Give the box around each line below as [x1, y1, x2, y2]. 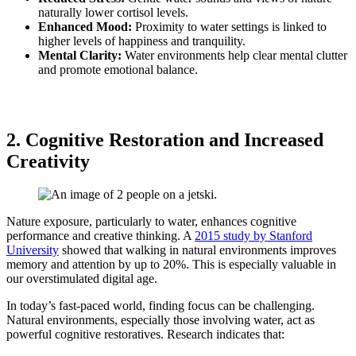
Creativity [6, 150, 90, 172]
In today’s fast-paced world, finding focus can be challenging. [6, 299, 315, 313]
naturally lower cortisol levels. [38, 5, 188, 19]
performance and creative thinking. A [6, 229, 195, 243]
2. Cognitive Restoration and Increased [6, 129, 323, 150]
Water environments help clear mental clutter [122, 48, 347, 62]
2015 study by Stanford [195, 229, 312, 243]
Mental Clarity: [38, 48, 122, 62]
